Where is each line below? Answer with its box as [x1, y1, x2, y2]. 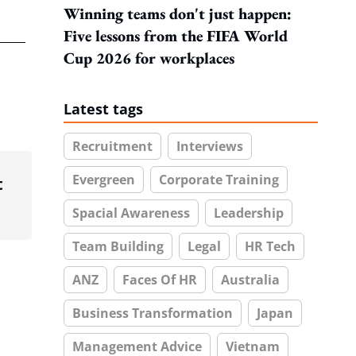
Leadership [214, 204, 284, 222]
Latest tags [64, 99, 143, 118]
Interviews [176, 137, 243, 155]
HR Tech [245, 238, 296, 255]
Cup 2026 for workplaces [64, 48, 234, 68]
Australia [221, 271, 280, 288]
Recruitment [72, 137, 153, 155]
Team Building [72, 238, 164, 255]
